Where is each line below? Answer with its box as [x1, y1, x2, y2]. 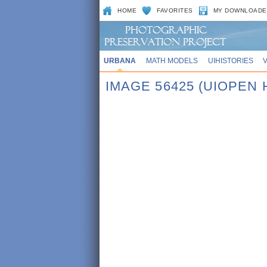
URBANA [103, 57, 136, 64]
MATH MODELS [145, 57, 198, 64]
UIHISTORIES [207, 57, 253, 64]
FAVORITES [157, 7, 193, 14]
